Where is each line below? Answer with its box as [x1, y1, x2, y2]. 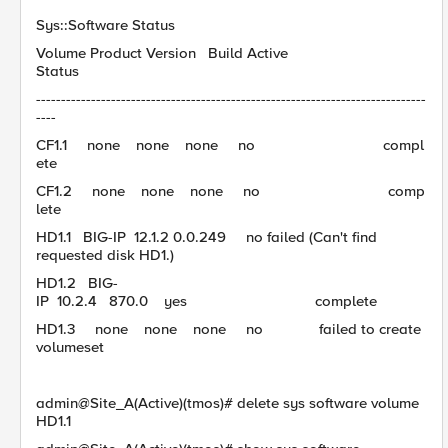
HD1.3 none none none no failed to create [36, 320, 421, 338]
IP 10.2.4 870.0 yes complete [36, 292, 377, 310]
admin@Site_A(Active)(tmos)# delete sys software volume [36, 394, 419, 412]
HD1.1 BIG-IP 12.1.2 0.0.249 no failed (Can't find [36, 228, 377, 246]
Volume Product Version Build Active [36, 44, 424, 62]
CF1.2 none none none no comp [36, 182, 425, 200]
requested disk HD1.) [36, 246, 174, 264]
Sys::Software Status [36, 16, 175, 34]
